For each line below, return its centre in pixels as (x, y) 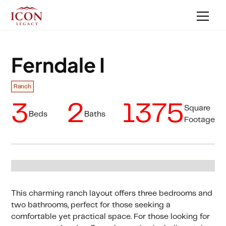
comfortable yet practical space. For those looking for (111, 216)
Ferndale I (58, 65)
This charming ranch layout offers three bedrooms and (112, 193)
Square (197, 108)
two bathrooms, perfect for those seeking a (91, 205)
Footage (199, 120)
